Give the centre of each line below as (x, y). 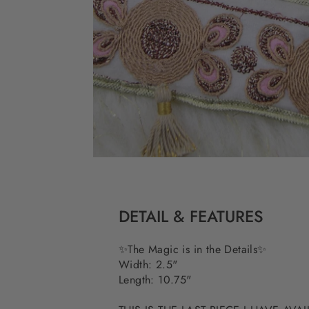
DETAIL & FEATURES (191, 216)
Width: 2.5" (148, 264)
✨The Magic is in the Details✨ (195, 249)
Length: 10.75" (157, 279)
